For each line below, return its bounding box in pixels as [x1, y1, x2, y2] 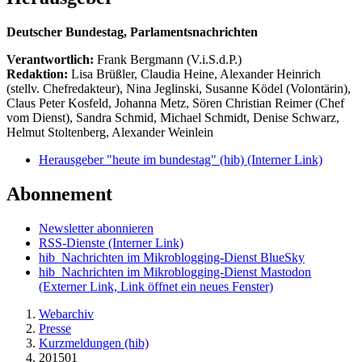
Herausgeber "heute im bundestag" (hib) [39, 153, 247, 167]
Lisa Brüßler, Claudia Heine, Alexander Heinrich [71, 67, 321, 82]
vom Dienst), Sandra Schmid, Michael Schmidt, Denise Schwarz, [6, 111, 339, 125]
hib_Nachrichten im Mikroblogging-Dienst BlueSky [39, 250, 305, 264]
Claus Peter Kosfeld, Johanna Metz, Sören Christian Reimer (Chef [6, 96, 344, 111]
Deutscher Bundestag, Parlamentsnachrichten [6, 25, 258, 40]
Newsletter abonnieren [39, 221, 154, 235]
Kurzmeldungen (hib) [39, 335, 149, 350]
